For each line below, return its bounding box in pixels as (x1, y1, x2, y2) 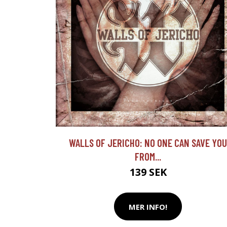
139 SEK (129, 165, 167, 179)
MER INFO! (129, 201, 167, 212)
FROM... (135, 150, 161, 163)
